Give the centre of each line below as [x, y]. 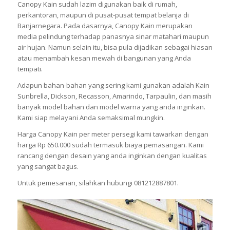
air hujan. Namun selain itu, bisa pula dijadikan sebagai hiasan [115, 47]
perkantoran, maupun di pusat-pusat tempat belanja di [103, 15]
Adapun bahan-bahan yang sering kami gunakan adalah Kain [113, 85]
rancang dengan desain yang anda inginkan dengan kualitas [112, 156]
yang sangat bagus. [48, 167]
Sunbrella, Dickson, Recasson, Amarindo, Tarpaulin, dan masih [114, 96]
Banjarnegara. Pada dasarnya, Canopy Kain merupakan [105, 26]
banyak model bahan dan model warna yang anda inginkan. [111, 107]
